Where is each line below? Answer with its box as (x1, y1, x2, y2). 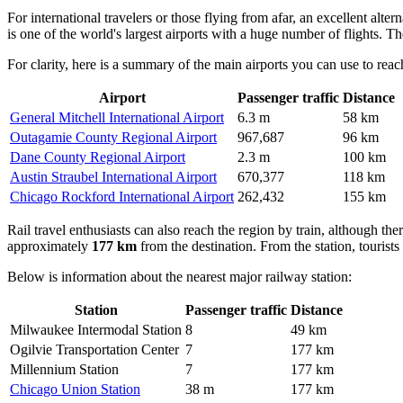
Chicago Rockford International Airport (10, 188, 234, 204)
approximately (7, 237, 92, 254)
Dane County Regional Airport (10, 148, 185, 165)
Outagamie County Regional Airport (10, 129, 217, 145)
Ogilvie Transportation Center (10, 341, 179, 357)
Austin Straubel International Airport (10, 168, 217, 184)
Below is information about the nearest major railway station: (7, 268, 352, 284)
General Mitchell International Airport (10, 109, 224, 125)
